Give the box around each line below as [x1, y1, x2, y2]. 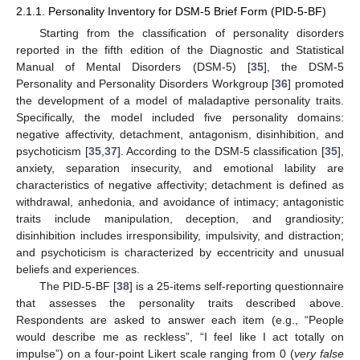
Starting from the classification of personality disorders [39, 27, 344, 40]
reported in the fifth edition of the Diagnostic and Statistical [16, 43, 344, 57]
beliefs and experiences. [16, 263, 140, 276]
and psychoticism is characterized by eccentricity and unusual [16, 246, 344, 260]
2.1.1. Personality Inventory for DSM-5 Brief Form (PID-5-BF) [16, 5, 326, 18]
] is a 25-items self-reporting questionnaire [129, 280, 345, 293]
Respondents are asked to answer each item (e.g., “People [16, 313, 344, 327]
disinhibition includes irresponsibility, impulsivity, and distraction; [16, 229, 344, 243]
